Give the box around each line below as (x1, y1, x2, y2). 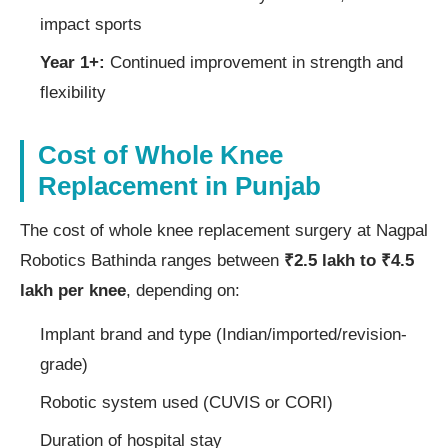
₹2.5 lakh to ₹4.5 (284, 250, 414, 270)
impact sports (40, 14, 142, 34)
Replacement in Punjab (38, 170, 321, 201)
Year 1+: (40, 52, 105, 72)
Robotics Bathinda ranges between (20, 250, 284, 270)
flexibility (40, 82, 106, 102)
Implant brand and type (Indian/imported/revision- (40, 324, 407, 344)
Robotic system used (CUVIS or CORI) (40, 392, 333, 412)
